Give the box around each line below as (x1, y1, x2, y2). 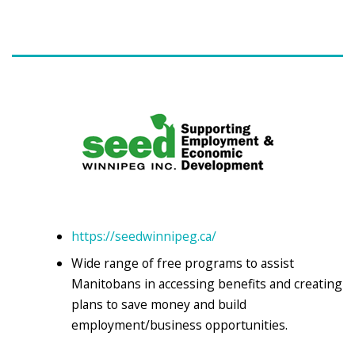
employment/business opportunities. (71, 316, 288, 334)
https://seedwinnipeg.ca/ (71, 227, 217, 246)
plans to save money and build (71, 296, 247, 314)
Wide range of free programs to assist (71, 254, 295, 273)
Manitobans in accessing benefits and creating (71, 275, 343, 293)
